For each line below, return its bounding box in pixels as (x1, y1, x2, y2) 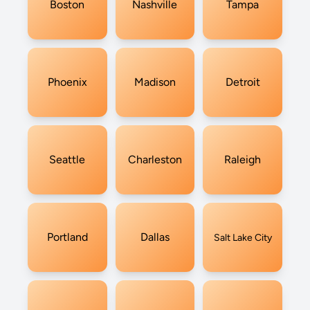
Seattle (49, 153, 86, 166)
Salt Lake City (213, 231, 272, 244)
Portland (46, 230, 88, 244)
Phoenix (47, 75, 87, 89)
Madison (134, 75, 176, 89)
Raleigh (224, 153, 262, 166)
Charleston (127, 153, 182, 166)
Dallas (140, 230, 170, 244)
